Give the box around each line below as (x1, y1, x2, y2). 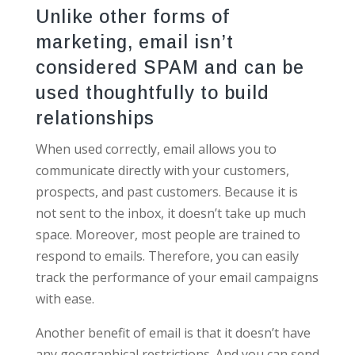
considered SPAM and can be (35, 56, 304, 78)
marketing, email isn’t (35, 31, 234, 52)
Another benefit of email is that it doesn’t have (35, 323, 311, 342)
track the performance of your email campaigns (35, 268, 319, 286)
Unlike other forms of (35, 6, 230, 27)
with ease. (35, 289, 94, 307)
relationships (35, 107, 155, 128)
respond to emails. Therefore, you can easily (35, 246, 299, 265)
